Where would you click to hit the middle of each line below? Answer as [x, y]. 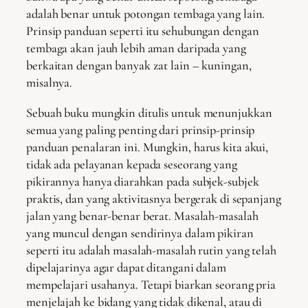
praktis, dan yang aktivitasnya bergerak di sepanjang [154, 198]
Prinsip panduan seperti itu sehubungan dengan [143, 31]
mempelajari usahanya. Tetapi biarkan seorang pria [151, 284]
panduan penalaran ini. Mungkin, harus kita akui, [147, 147]
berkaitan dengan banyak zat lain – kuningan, [139, 66]
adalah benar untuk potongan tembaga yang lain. [146, 14]
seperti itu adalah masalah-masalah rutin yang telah [151, 250]
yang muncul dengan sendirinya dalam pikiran [140, 233]
